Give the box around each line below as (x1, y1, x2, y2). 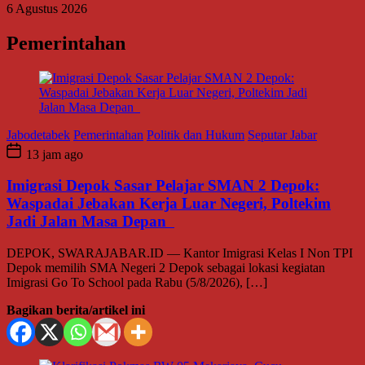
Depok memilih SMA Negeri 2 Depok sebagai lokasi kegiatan (7, 261, 325, 275)
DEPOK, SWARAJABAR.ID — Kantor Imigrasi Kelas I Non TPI (7, 246, 353, 261)
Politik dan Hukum (147, 127, 244, 142)
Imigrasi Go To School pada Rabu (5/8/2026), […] (7, 275, 267, 290)
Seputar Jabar (248, 127, 317, 142)
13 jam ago (23, 147, 83, 161)
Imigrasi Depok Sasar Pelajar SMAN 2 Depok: (7, 177, 319, 195)
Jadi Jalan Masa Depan (7, 213, 174, 231)
